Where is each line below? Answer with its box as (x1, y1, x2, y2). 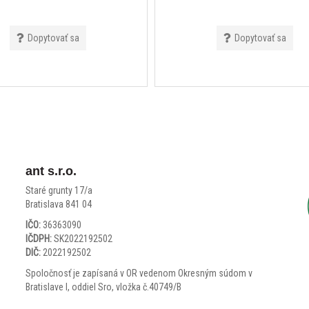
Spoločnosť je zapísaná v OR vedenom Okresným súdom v (26, 267, 253, 279)
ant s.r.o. (26, 163, 77, 178)
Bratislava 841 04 (26, 198, 92, 210)
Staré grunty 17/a (26, 184, 93, 196)
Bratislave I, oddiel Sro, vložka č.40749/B (26, 281, 182, 292)
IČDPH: (26, 232, 52, 244)
